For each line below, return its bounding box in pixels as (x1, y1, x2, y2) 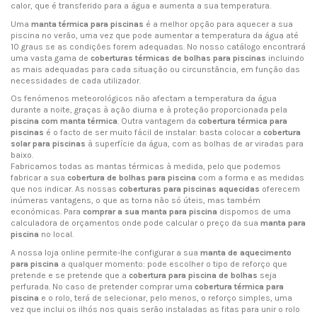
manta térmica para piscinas (31, 18, 144, 29)
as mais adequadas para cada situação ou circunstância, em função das (11, 64, 300, 74)
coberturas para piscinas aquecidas (119, 184, 260, 195)
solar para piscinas (11, 139, 86, 149)
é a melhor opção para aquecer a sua (144, 18, 293, 29)
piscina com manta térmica (11, 116, 117, 127)
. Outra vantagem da (117, 116, 198, 127)
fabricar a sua (11, 173, 67, 183)
